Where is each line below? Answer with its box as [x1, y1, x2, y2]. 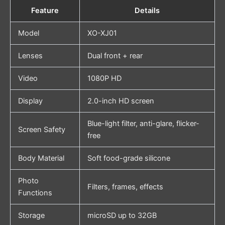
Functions [18, 188, 52, 198]
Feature [31, 6, 59, 16]
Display [18, 96, 43, 106]
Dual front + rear [87, 51, 143, 61]
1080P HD [87, 74, 122, 83]
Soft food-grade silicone [87, 154, 170, 163]
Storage [18, 211, 45, 220]
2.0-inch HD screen [87, 96, 154, 106]
